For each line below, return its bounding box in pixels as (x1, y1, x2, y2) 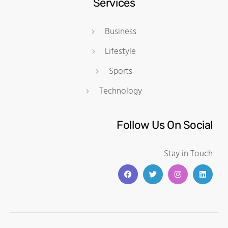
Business (104, 24, 136, 39)
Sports (108, 64, 132, 78)
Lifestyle (105, 44, 136, 59)
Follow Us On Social (117, 118, 213, 132)
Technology (99, 84, 142, 98)
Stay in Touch (164, 147, 213, 161)
